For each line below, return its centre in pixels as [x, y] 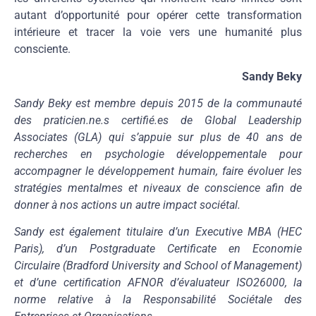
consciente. [42, 49]
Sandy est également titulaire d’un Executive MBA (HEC [158, 232]
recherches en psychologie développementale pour [158, 154]
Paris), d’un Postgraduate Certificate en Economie [158, 249]
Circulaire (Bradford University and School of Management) [158, 266]
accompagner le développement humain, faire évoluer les [158, 171]
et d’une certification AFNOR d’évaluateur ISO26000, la [158, 283]
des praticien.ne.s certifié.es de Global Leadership [158, 121]
